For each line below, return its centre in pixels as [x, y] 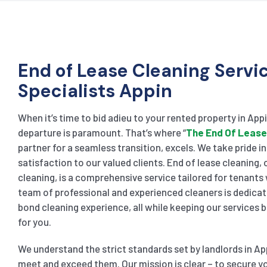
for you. [34, 221]
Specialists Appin [95, 91]
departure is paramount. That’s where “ [102, 132]
